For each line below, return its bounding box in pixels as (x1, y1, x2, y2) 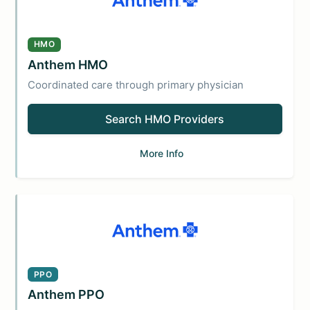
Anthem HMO (28, 57, 108, 72)
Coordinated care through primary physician (28, 77, 244, 91)
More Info (140, 147, 183, 159)
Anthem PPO (28, 287, 104, 302)
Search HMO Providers (105, 111, 224, 126)
